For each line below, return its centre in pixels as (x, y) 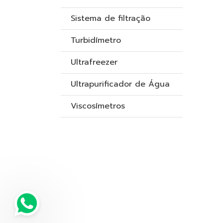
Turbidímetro (96, 40)
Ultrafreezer (94, 62)
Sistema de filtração (111, 18)
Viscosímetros (98, 106)
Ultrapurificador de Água (120, 84)
